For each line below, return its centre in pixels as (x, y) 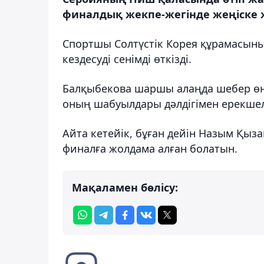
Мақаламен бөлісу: (125, 188)
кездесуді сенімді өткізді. (127, 59)
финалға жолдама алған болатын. (150, 149)
